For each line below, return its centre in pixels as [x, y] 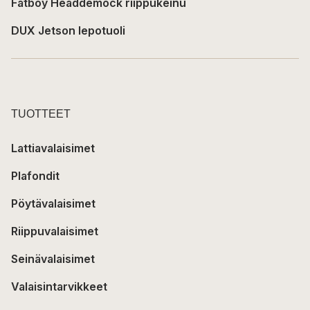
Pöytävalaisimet [53, 204]
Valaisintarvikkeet [59, 287]
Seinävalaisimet [53, 259]
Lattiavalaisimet [53, 148]
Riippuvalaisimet [55, 231]
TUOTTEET [41, 114]
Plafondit [35, 176]
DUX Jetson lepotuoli [68, 31]
